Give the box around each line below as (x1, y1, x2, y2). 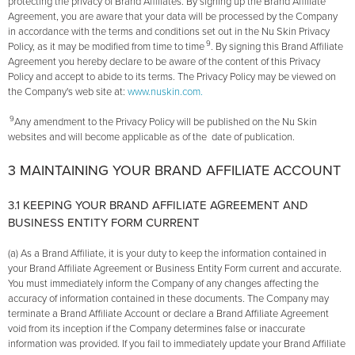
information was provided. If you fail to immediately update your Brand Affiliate (8, 338, 345, 351)
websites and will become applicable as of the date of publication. (8, 131, 295, 144)
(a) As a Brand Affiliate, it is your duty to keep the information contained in (8, 247, 326, 261)
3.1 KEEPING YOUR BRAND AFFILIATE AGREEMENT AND (8, 198, 308, 213)
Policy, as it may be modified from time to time (8, 40, 204, 54)
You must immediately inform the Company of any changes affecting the (8, 277, 319, 291)
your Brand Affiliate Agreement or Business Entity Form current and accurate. (8, 262, 342, 276)
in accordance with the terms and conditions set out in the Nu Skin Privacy (8, 25, 330, 39)
